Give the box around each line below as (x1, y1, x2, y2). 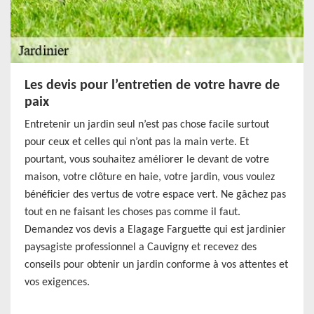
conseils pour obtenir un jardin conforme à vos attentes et (25, 259, 288, 271)
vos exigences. (25, 277, 90, 288)
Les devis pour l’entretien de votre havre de (25, 78, 280, 93)
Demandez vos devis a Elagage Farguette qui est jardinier (25, 224, 286, 235)
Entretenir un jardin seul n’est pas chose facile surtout (25, 119, 269, 130)
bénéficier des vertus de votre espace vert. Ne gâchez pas (25, 189, 286, 200)
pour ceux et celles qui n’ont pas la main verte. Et (25, 137, 249, 148)
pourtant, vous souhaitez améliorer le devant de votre (25, 154, 269, 165)
